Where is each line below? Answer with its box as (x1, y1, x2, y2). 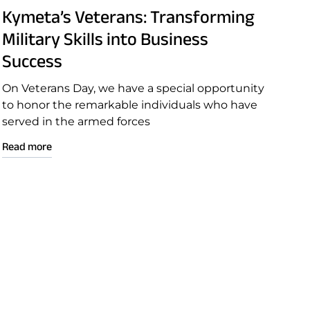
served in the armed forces (1, 115, 150, 128)
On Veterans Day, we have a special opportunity (1, 82, 264, 95)
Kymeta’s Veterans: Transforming (1, 7, 254, 26)
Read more (1, 140, 52, 152)
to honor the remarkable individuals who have (1, 98, 257, 111)
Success (1, 51, 62, 71)
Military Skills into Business (1, 29, 208, 48)
